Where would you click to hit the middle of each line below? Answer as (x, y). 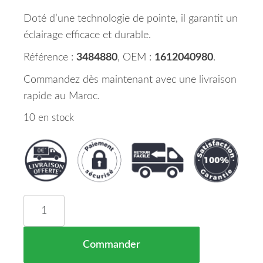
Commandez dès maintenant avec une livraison (130, 80)
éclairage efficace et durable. (87, 35)
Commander (112, 245)
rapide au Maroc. (62, 96)
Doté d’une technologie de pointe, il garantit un (131, 19)
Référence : (50, 58)
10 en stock (49, 118)
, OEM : (136, 58)
